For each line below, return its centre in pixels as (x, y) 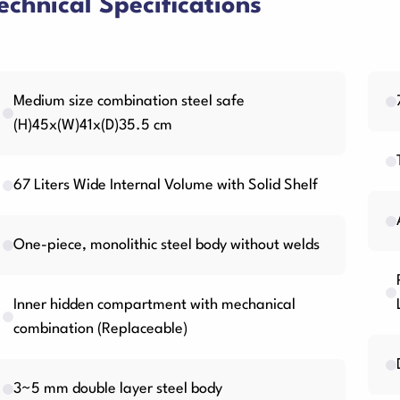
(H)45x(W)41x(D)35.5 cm (93, 125)
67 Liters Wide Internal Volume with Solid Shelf (166, 185)
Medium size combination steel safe (129, 101)
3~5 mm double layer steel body (118, 389)
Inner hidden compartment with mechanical (154, 305)
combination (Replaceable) (100, 329)
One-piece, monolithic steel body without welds (167, 245)
